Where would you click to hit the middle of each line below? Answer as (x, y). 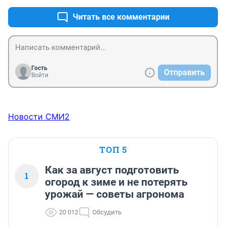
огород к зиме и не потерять (116, 182)
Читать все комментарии (121, 17)
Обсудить (107, 212)
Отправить (184, 73)
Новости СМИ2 (39, 117)
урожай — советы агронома (115, 194)
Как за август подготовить (112, 170)
